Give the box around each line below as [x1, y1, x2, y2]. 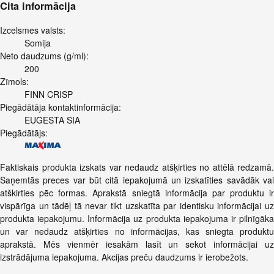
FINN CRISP [24, 87, 73, 100]
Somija [24, 36, 51, 49]
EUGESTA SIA [24, 113, 80, 126]
